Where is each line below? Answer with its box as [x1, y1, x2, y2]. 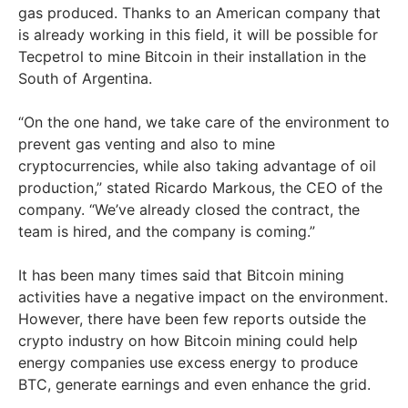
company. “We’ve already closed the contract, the [18, 200, 360, 219]
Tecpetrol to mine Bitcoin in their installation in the [18, 47, 366, 66]
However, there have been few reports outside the [18, 310, 366, 329]
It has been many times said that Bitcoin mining [18, 266, 344, 285]
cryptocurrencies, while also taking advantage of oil [18, 157, 376, 176]
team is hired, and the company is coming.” [18, 222, 320, 241]
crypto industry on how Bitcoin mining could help [18, 331, 358, 351]
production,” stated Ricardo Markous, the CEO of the [18, 178, 382, 198]
